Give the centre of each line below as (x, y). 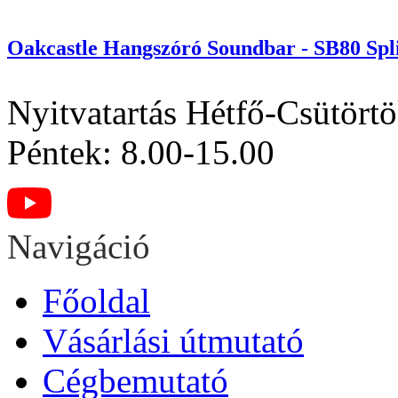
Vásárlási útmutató (173, 341)
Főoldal (96, 301)
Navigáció (79, 247)
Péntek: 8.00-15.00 (141, 153)
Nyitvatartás (92, 113)
